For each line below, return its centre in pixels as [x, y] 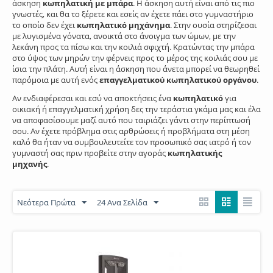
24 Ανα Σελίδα [122, 202]
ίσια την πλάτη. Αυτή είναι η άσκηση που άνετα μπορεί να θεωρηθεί [136, 69]
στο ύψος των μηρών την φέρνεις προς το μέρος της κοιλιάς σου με [135, 58]
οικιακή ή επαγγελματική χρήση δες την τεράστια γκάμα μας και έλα [136, 109]
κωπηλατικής [195, 153]
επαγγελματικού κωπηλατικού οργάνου [178, 80]
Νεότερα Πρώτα [46, 202]
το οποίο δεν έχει [44, 25]
